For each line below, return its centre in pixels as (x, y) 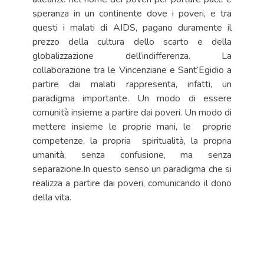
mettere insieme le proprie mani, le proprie (132, 127)
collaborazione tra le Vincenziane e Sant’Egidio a (132, 70)
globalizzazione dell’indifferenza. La (132, 56)
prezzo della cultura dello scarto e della (132, 42)
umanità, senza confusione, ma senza (132, 155)
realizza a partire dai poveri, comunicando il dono (132, 183)
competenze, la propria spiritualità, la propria (132, 141)
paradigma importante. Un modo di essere (132, 98)
